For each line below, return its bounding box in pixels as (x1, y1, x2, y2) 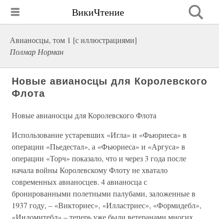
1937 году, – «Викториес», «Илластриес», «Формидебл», (12, 200, 201, 210)
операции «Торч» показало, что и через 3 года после (12, 153, 186, 163)
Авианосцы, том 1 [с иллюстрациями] (10, 35, 137, 45)
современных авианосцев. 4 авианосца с (12, 176, 147, 187)
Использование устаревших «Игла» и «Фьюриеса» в (12, 130, 187, 140)
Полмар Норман (10, 46, 64, 57)
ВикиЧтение (72, 5, 124, 19)
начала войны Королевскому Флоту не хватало (12, 165, 168, 175)
